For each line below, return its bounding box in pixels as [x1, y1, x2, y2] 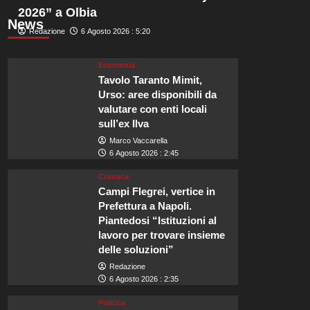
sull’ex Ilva [98, 118, 149, 130]
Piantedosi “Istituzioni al [98, 215, 217, 227]
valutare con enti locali [98, 103, 208, 116]
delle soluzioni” [98, 244, 174, 256]
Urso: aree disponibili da [98, 89, 217, 101]
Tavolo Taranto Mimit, [98, 74, 203, 86]
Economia [98, 61, 136, 70]
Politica [98, 298, 126, 307]
